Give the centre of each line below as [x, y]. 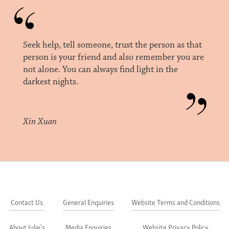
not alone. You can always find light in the [100, 70]
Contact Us [27, 201]
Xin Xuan [40, 122]
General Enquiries [88, 201]
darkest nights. [50, 82]
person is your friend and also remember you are [113, 58]
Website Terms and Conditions [176, 201]
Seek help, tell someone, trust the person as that [112, 45]
